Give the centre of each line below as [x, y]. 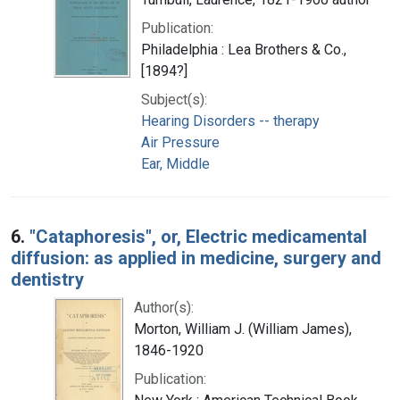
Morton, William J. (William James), [243, 329]
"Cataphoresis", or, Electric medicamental [198, 236]
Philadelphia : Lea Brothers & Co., [244, 49]
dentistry [47, 279]
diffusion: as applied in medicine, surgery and [196, 258]
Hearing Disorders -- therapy [230, 121]
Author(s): [164, 307]
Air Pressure [180, 142]
